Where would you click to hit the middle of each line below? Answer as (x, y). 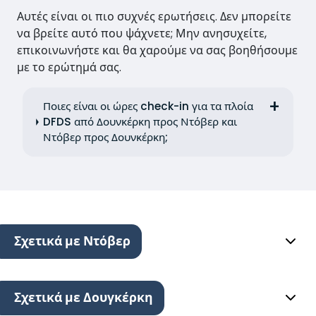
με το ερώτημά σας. (69, 68)
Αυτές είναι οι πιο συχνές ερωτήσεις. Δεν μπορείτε (154, 17)
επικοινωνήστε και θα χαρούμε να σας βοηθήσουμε (157, 51)
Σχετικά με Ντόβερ (72, 242)
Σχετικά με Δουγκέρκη (84, 298)
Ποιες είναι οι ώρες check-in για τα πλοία (148, 107)
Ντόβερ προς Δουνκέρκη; (106, 138)
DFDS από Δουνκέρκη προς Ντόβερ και (140, 122)
